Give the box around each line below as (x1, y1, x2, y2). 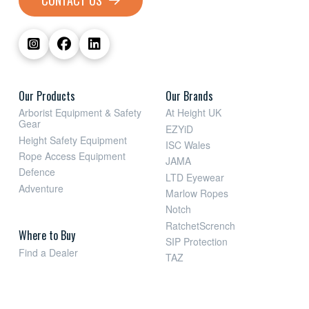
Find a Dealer (18, 245, 78, 259)
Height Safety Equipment (18, 132, 127, 147)
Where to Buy (18, 227, 75, 244)
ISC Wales (165, 138, 210, 152)
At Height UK (165, 106, 221, 120)
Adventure (18, 181, 63, 195)
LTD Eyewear (165, 170, 224, 184)
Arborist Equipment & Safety (18, 106, 141, 120)
